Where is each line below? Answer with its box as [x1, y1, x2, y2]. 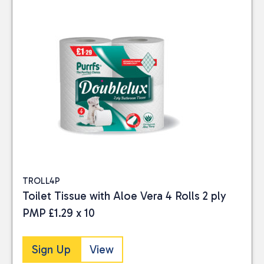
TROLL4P [22, 175, 60, 186]
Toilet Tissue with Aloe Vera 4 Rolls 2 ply [22, 189, 226, 203]
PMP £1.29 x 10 [22, 206, 95, 220]
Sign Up [32, 243, 71, 256]
